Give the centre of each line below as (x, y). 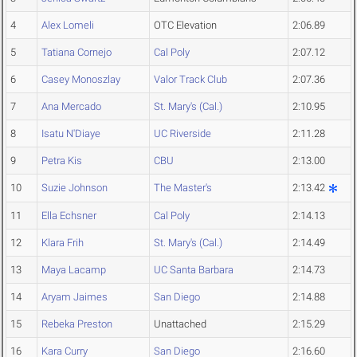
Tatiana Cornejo (76, 53)
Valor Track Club (190, 80)
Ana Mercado (71, 107)
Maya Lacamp (74, 270)
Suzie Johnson (75, 188)
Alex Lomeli (68, 25)
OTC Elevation (185, 25)
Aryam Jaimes (75, 297)
